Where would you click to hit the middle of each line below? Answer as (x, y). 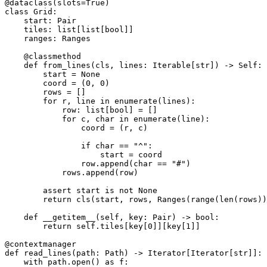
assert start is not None (81, 190)
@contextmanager (41, 244)
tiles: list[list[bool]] (69, 29)
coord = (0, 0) (57, 83)
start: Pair (41, 20)
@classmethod (43, 56)
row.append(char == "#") (98, 163)
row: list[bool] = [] (81, 110)
